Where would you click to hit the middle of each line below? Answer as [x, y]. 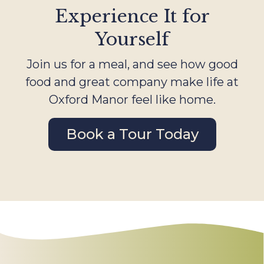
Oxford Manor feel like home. [132, 99]
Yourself [132, 39]
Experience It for [132, 16]
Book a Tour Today [132, 134]
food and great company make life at [132, 82]
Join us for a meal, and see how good [132, 64]
